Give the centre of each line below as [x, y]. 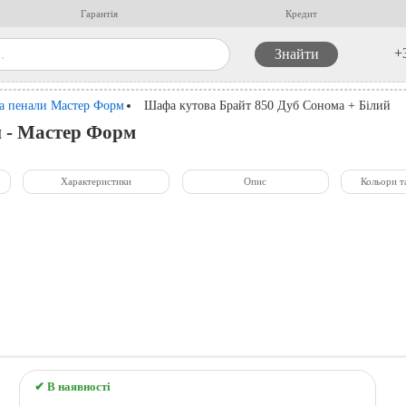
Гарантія [100, 14]
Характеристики [97, 182]
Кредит [302, 14]
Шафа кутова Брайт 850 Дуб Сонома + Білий [268, 105]
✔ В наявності [73, 387]
